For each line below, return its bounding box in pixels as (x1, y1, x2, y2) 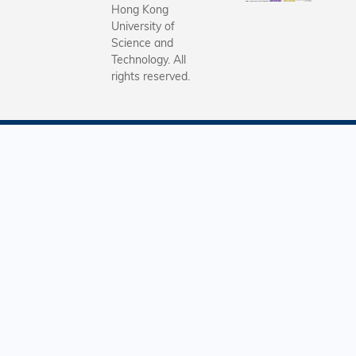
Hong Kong (111, 2, 169, 17)
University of (111, 18, 176, 33)
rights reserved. (111, 68, 191, 83)
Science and (111, 35, 174, 50)
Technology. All (111, 52, 187, 67)
